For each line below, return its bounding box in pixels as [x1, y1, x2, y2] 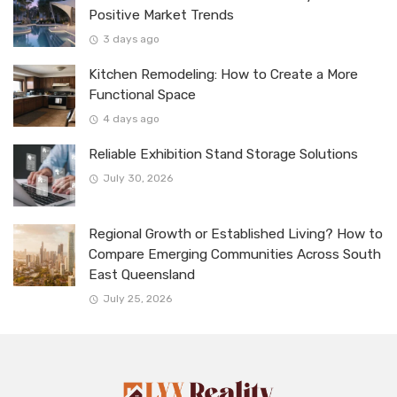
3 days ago [102, 33, 160, 46]
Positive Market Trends [89, 6, 234, 23]
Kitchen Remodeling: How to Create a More [89, 66, 358, 82]
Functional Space [89, 86, 196, 103]
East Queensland [89, 266, 195, 283]
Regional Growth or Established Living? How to [89, 225, 383, 242]
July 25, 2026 [102, 292, 172, 306]
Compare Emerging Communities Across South [89, 245, 381, 262]
